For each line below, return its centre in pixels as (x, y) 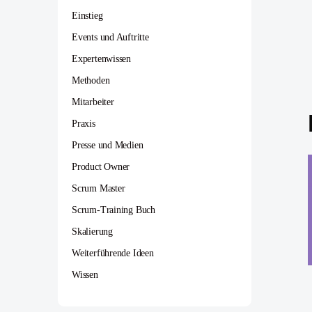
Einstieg (87, 16)
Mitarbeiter (93, 102)
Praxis (84, 124)
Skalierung (92, 232)
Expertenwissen (102, 59)
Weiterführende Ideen (113, 253)
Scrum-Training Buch (114, 210)
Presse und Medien (108, 145)
